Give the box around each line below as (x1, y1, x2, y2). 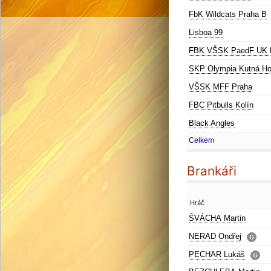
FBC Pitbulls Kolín (189, 100, 253, 109)
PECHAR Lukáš (189, 250, 245, 259)
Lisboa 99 (189, 28, 223, 37)
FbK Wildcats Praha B (189, 10, 267, 19)
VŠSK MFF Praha (189, 82, 252, 91)
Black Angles (189, 119, 235, 128)
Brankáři (187, 163, 237, 178)
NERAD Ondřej (189, 232, 241, 241)
